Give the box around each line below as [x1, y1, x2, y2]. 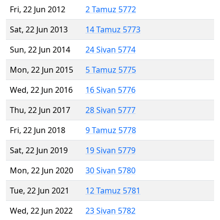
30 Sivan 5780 [85, 165, 136, 176]
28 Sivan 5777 [85, 105, 136, 116]
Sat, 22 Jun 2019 [10, 145, 68, 156]
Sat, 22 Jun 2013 [10, 24, 68, 35]
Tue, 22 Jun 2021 [10, 185, 69, 196]
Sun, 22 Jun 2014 [10, 44, 70, 55]
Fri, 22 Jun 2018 [10, 125, 65, 136]
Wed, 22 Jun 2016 [10, 84, 73, 96]
